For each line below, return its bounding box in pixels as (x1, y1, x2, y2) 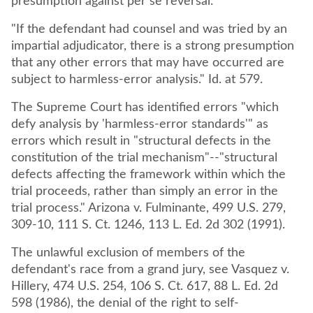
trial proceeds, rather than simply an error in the (11, 185, 278, 198)
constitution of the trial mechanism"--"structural (11, 152, 277, 164)
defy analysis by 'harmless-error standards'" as (11, 118, 268, 131)
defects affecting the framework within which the (11, 168, 286, 181)
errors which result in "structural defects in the (11, 135, 271, 147)
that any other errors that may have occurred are (11, 57, 284, 69)
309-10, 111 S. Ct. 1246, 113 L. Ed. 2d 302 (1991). (11, 219, 289, 231)
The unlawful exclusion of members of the (11, 247, 245, 259)
